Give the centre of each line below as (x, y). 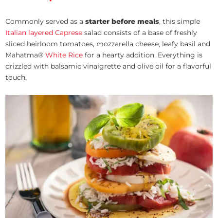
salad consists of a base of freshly (140, 32)
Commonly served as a (45, 21)
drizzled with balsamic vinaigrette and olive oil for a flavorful (109, 66)
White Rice (64, 55)
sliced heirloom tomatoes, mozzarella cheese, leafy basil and (108, 44)
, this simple (180, 21)
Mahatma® (26, 55)
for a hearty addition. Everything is (143, 55)
